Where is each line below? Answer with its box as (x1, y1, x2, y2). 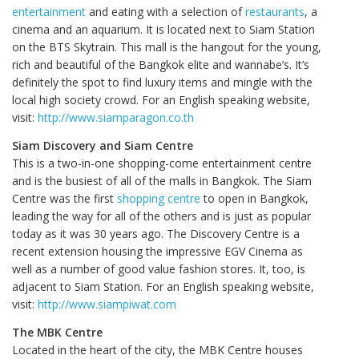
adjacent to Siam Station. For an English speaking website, (12, 278, 314, 294)
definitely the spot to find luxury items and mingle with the (12, 75, 313, 91)
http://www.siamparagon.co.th (38, 110, 194, 126)
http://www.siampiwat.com (38, 296, 176, 312)
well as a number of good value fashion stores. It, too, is (12, 260, 305, 276)
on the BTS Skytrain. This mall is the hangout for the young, (12, 39, 321, 55)
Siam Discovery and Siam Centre (12, 137, 193, 153)
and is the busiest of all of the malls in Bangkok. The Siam (12, 172, 312, 188)
